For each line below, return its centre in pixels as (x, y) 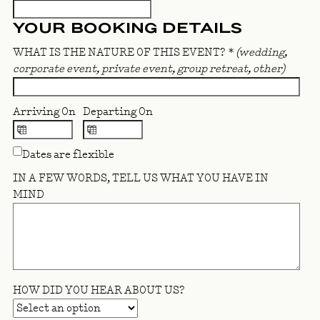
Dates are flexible (68, 155)
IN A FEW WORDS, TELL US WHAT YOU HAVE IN (141, 179)
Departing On (118, 112)
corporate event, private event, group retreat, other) (149, 69)
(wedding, (262, 53)
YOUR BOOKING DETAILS (127, 28)
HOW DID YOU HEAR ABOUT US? (99, 291)
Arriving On (44, 112)
